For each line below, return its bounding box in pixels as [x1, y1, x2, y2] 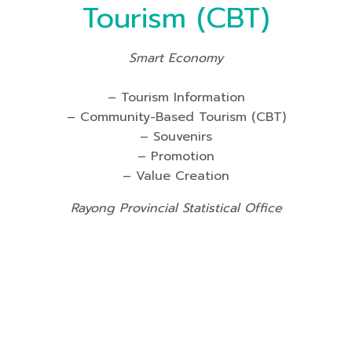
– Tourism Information [107, 88, 245, 107]
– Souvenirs [140, 127, 212, 146]
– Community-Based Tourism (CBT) [66, 108, 286, 126]
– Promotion [137, 147, 214, 166]
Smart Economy [129, 49, 223, 68]
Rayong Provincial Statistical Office [70, 199, 282, 218]
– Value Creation [123, 167, 229, 185]
